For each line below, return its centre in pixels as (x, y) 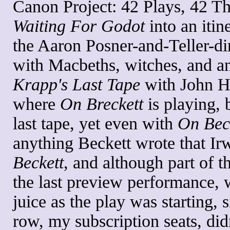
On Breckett (102, 104)
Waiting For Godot (79, 26)
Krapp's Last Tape (76, 84)
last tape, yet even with (95, 123)
